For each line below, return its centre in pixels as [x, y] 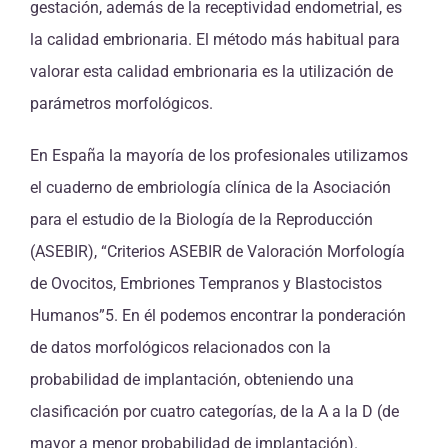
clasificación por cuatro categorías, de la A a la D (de [214, 411]
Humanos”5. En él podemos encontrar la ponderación [218, 315]
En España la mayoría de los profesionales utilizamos [219, 155]
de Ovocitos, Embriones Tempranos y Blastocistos [206, 283]
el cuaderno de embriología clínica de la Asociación [210, 187]
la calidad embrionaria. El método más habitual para [215, 39]
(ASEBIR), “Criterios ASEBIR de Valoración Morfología [217, 251]
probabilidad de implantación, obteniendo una [192, 379]
